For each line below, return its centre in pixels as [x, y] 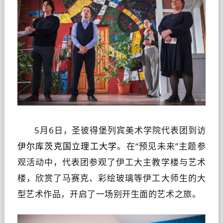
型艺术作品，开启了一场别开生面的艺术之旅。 [109, 194]
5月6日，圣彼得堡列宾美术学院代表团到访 [120, 130]
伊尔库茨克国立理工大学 [67, 146]
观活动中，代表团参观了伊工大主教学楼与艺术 [111, 162]
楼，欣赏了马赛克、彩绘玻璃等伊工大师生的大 [111, 178]
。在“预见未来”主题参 [162, 146]
